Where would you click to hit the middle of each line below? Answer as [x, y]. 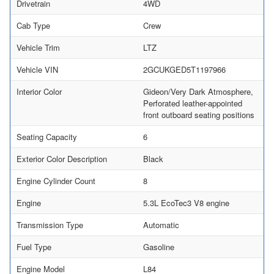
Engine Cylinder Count [56, 180]
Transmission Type [50, 224]
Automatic [161, 224]
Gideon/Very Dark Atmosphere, [198, 91]
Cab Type [33, 25]
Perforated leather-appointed [193, 103]
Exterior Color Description [62, 158]
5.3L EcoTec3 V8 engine [186, 202]
